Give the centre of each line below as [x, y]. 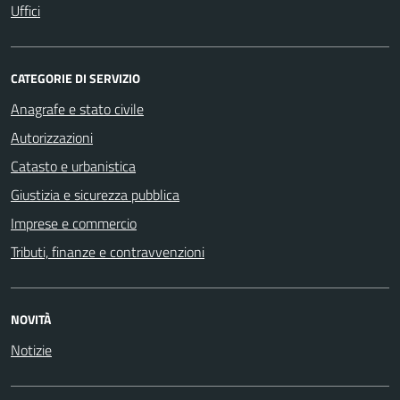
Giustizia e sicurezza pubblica [95, 194]
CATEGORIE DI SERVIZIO [75, 78]
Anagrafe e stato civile [77, 108]
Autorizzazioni [52, 137]
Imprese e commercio [74, 223]
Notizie [31, 350]
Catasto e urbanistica [73, 166]
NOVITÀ [31, 319]
